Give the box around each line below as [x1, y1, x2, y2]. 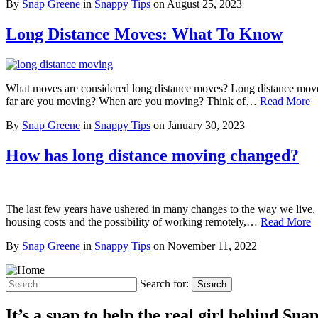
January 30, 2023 [168, 119, 245, 131]
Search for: [140, 278, 189, 290]
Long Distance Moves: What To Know [6, 24, 283, 43]
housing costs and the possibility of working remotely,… [6, 216, 261, 229]
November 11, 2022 [168, 240, 257, 253]
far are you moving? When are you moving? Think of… [6, 94, 260, 107]
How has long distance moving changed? [6, 146, 299, 165]
